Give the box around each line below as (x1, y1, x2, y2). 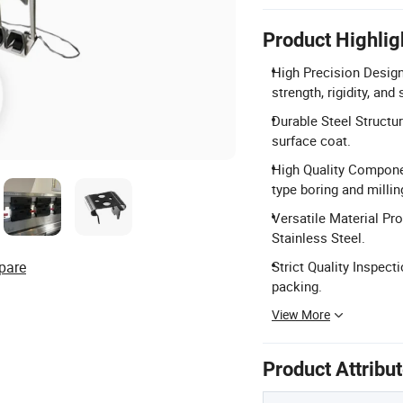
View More (272, 306, 330, 323)
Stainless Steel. (272, 228, 365, 246)
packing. (272, 277, 322, 295)
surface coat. (272, 131, 351, 149)
